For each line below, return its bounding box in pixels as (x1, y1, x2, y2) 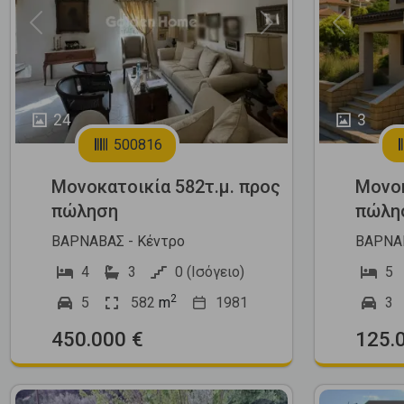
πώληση (51, 199, 118, 222)
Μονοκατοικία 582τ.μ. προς (51, 175, 280, 197)
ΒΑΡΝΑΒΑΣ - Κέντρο (51, 232, 185, 250)
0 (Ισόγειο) (175, 262, 244, 280)
